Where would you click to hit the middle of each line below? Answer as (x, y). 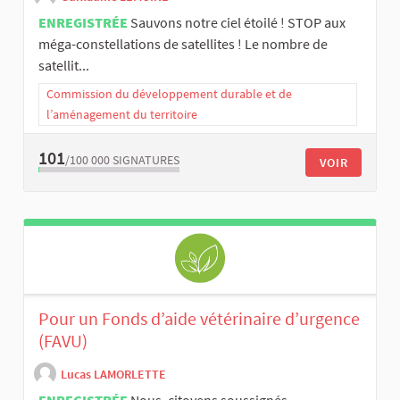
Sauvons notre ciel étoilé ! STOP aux (238, 22)
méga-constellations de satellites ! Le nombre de (183, 43)
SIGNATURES (146, 160)
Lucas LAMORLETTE (113, 375)
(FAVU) (63, 340)
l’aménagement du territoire (122, 114)
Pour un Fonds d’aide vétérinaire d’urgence (199, 318)
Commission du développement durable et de (169, 93)
